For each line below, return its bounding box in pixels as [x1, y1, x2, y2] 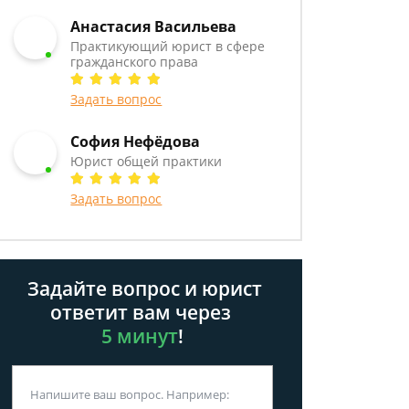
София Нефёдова [70, 131, 201, 152]
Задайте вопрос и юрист [23, 276, 262, 301]
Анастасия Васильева [70, 16, 237, 37]
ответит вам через [49, 299, 236, 325]
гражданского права [70, 53, 199, 70]
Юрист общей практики [70, 152, 223, 170]
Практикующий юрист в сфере [70, 37, 266, 55]
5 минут [101, 323, 178, 349]
